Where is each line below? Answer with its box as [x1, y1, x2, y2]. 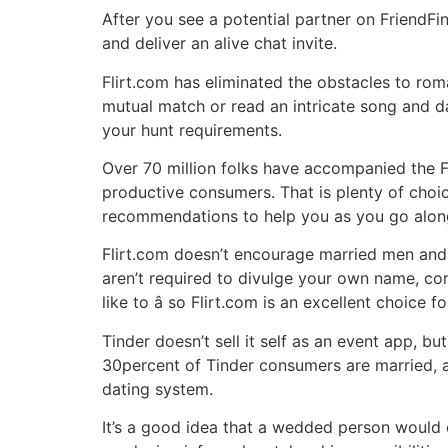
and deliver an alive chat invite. [102, 33, 337, 54]
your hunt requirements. [102, 119, 282, 140]
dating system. [102, 378, 213, 399]
